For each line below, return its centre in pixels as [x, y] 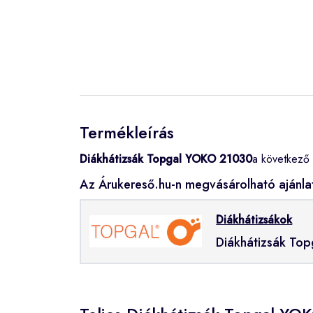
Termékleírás [127, 132]
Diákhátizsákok [254, 219]
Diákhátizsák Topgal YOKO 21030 [166, 159]
